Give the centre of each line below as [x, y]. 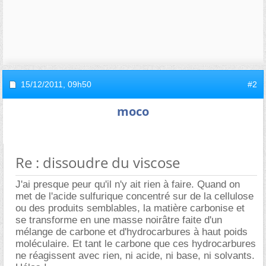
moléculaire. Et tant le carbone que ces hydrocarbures [136, 244]
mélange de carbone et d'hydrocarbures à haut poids [132, 232]
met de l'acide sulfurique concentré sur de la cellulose [134, 196]
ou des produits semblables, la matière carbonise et [130, 208]
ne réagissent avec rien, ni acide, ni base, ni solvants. [135, 256]
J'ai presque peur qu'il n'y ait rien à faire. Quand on [128, 184]
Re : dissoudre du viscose [98, 162]
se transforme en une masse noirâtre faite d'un [119, 220]
